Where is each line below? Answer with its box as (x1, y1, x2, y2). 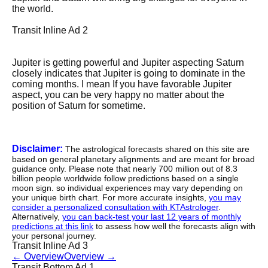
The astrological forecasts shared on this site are (63, 144, 249, 154)
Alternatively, (12, 212, 62, 222)
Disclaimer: (12, 144, 63, 154)
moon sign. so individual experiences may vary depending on (12, 183, 243, 193)
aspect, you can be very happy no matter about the (12, 90, 224, 100)
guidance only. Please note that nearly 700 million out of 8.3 (12, 164, 237, 174)
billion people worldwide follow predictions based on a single (12, 173, 239, 184)
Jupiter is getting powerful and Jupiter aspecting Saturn (12, 57, 244, 68)
